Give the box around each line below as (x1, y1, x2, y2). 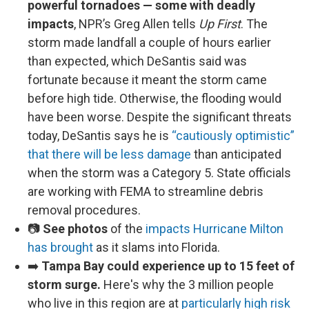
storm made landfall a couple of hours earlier (28, 35, 271, 50)
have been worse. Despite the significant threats (28, 110, 292, 124)
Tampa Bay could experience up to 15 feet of (41, 259, 295, 273)
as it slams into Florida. (93, 240, 220, 255)
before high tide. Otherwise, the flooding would (28, 91, 281, 106)
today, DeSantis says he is (28, 128, 172, 143)
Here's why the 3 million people (101, 277, 274, 292)
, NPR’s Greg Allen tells (74, 17, 199, 31)
